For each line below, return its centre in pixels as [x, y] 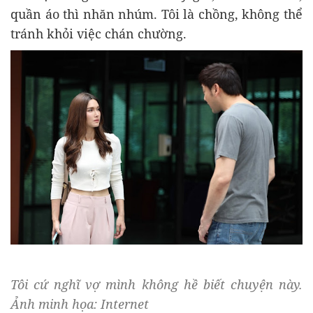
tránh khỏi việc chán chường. [99, 34]
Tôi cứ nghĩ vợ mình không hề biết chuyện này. [156, 285]
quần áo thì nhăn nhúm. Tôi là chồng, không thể [156, 14]
